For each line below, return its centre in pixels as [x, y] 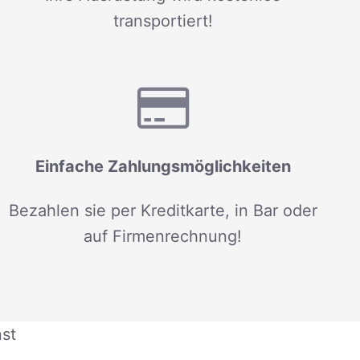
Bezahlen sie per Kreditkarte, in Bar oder [163, 210]
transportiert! [163, 20]
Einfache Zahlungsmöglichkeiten [163, 167]
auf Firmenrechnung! [163, 236]
